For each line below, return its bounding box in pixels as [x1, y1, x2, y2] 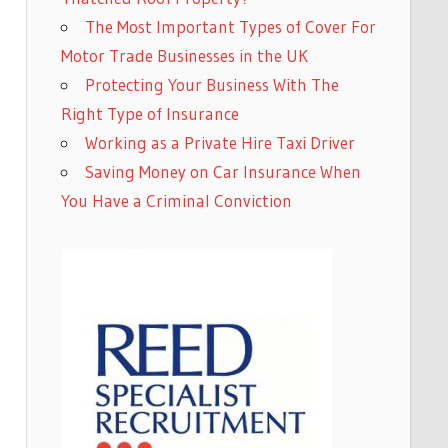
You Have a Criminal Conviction [60, 189, 292, 211]
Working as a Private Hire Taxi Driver [84, 131, 355, 153]
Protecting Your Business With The [84, 73, 339, 95]
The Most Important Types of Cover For [84, 15, 376, 37]
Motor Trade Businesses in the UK [60, 44, 308, 66]
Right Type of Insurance [60, 102, 239, 124]
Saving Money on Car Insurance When [84, 160, 361, 182]
